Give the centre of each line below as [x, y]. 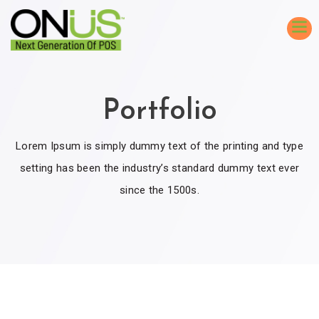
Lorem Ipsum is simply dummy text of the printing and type [159, 146]
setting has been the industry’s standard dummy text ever [159, 168]
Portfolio [159, 112]
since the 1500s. [159, 190]
